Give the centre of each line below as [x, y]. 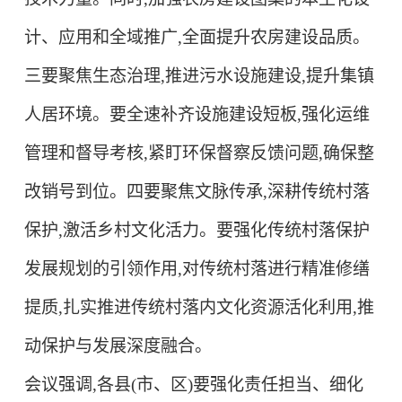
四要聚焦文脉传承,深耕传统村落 [248, 191]
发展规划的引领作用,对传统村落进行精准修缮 [197, 268]
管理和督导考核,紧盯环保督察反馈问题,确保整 [199, 153]
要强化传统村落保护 [293, 230]
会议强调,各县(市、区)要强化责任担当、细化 [193, 384]
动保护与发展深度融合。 [118, 345]
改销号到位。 [75, 191]
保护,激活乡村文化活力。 [120, 230]
